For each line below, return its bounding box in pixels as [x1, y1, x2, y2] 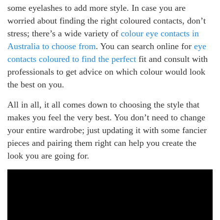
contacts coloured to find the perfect [7, 54, 136, 64]
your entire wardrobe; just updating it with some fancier [7, 125, 207, 135]
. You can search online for [96, 41, 194, 51]
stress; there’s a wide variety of [7, 28, 121, 38]
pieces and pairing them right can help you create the [7, 137, 196, 148]
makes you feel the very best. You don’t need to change [7, 112, 205, 122]
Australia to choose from [7, 41, 96, 51]
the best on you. [7, 79, 64, 89]
